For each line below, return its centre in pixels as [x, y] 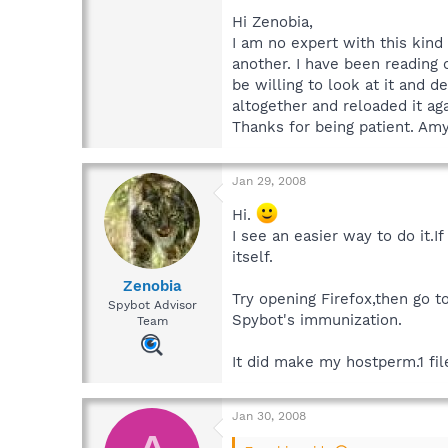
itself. [252, 256]
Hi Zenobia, [272, 21]
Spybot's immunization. [317, 319]
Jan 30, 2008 [269, 415]
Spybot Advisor [152, 305]
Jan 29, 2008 [269, 180]
